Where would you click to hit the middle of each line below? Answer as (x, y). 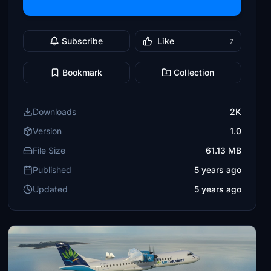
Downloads (55, 112)
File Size (49, 150)
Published (52, 170)
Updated (51, 189)
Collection (194, 72)
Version (47, 131)
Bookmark (83, 72)
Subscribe (83, 41)
